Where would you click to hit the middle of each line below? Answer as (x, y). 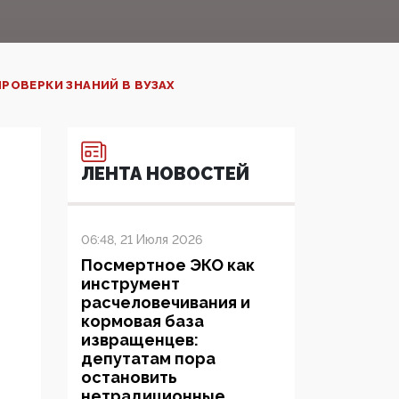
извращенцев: (140, 340)
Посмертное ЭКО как (168, 265)
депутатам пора (148, 359)
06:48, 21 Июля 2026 (142, 240)
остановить (129, 378)
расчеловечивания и (166, 303)
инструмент (130, 284)
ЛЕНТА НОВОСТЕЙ (165, 174)
